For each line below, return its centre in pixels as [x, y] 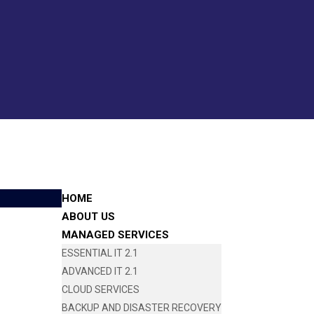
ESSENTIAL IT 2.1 [100, 253]
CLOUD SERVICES [100, 289]
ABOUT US [88, 217]
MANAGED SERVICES [115, 235]
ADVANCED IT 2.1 [100, 271]
